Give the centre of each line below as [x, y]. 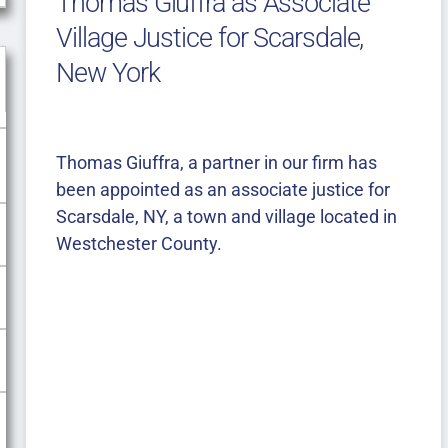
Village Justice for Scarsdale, [210, 38]
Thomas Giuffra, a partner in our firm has [217, 163]
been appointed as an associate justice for [223, 190]
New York [108, 73]
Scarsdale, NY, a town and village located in [227, 217]
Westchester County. [139, 244]
